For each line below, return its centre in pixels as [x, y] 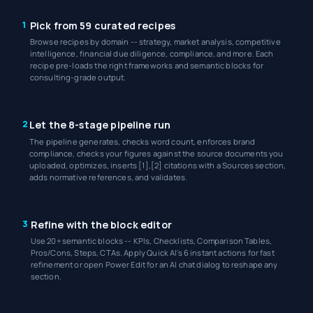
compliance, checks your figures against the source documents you [156, 153]
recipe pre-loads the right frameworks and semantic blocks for [146, 66]
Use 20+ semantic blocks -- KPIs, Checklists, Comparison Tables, [151, 241]
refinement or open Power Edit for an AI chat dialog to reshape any [154, 265]
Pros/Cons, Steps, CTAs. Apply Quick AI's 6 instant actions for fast [152, 253]
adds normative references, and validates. [108, 177]
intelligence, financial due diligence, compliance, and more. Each [152, 54]
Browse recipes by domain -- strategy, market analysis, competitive [155, 42]
